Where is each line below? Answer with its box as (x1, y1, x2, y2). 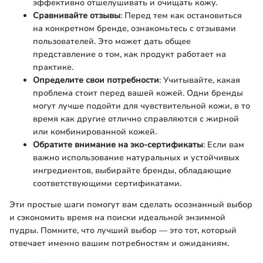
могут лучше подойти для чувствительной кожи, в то (33, 100, 250, 112)
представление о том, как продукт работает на (33, 48, 226, 60)
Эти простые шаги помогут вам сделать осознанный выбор (9, 198, 252, 210)
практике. (33, 61, 73, 73)
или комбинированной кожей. (33, 126, 157, 137)
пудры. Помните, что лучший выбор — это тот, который (9, 224, 237, 236)
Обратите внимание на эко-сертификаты (33, 139, 203, 150)
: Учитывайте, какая (159, 74, 240, 86)
